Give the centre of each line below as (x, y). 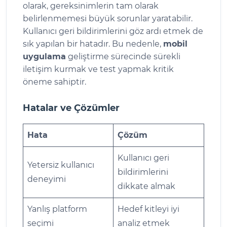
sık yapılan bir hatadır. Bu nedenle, (93, 44)
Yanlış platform (57, 209)
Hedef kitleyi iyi (148, 209)
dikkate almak (146, 186)
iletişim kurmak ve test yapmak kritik (98, 69)
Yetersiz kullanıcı (61, 165)
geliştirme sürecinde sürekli (123, 56)
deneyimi (47, 179)
